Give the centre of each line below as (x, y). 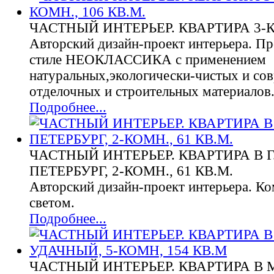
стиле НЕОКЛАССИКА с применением (148, 60)
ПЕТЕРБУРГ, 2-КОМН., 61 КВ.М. (131, 171)
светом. (52, 203)
